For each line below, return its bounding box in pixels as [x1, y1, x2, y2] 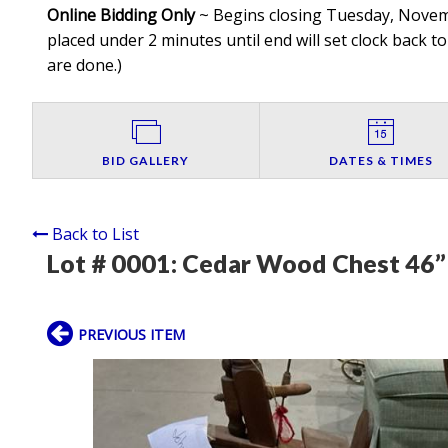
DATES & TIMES [328, 153, 433, 169]
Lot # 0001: [47, 248, 182, 279]
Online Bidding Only [47, 4, 195, 27]
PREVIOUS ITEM [78, 325, 185, 345]
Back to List [52, 223, 139, 246]
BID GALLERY [102, 153, 190, 169]
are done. [47, 54, 117, 77]
